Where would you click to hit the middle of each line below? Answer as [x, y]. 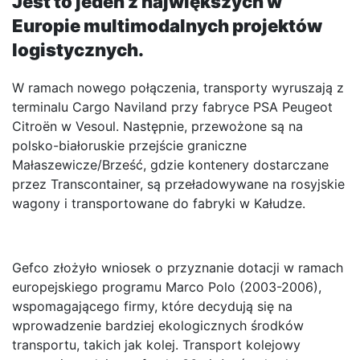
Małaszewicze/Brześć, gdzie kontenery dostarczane [170, 165]
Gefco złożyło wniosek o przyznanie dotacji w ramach [178, 268]
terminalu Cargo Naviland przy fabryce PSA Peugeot [172, 107]
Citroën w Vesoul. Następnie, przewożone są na [157, 127]
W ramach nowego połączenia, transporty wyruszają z [178, 88]
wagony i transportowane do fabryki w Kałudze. [159, 204]
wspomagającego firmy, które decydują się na [152, 307]
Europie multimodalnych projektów [167, 26]
